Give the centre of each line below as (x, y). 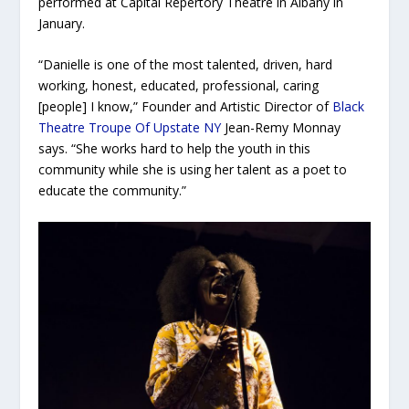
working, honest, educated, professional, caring (179, 86)
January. (62, 23)
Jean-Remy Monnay (281, 128)
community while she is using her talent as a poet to (193, 170)
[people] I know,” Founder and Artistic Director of (186, 107)
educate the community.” (113, 191)
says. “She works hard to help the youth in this (175, 149)
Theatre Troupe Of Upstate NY (130, 128)
